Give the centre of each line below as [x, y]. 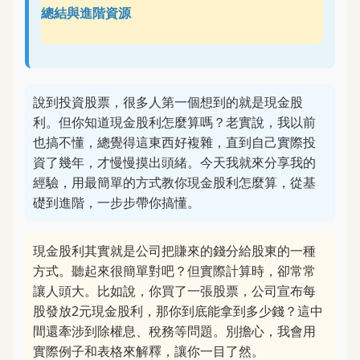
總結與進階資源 [86, 13]
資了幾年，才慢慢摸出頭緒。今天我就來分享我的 [174, 162]
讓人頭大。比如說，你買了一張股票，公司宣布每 [174, 291]
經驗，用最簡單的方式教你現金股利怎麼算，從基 [174, 182]
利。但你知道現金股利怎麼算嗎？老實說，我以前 [174, 122]
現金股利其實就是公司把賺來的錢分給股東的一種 [174, 251]
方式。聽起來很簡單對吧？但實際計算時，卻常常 [174, 271]
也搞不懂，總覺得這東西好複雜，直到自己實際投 [174, 142]
